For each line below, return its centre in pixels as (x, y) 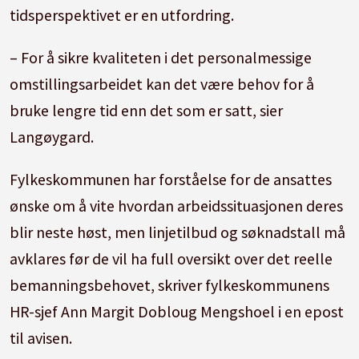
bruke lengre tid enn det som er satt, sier (147, 110)
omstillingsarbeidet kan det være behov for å (162, 83)
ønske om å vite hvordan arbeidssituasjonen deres (177, 205)
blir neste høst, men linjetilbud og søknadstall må (178, 232)
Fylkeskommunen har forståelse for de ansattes (171, 179)
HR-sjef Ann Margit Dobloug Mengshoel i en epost (177, 311)
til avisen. (41, 337)
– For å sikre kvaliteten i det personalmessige (161, 57)
